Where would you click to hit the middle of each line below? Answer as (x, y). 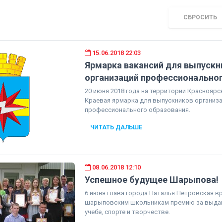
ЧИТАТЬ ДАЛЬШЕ (116, 127)
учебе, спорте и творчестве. (127, 212)
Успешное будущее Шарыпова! (151, 180)
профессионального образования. (137, 110)
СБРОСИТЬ (200, 17)
